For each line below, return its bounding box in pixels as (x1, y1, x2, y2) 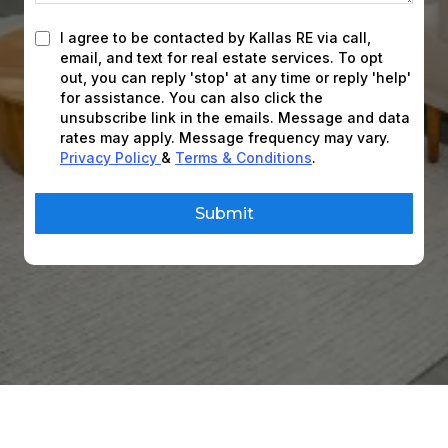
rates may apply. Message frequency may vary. (60, 129, 390, 147)
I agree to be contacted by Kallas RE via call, (60, 29, 371, 47)
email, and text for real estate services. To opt (60, 49, 383, 67)
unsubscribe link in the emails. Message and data (60, 109, 410, 127)
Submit (194, 204, 254, 224)
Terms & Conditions (175, 149, 312, 167)
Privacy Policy (60, 149, 161, 167)
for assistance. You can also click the (60, 89, 323, 107)
